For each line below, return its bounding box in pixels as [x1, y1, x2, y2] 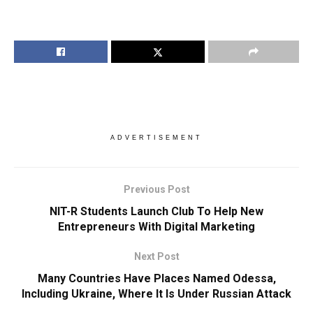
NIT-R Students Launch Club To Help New [50, 204, 263, 218]
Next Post [133, 250, 180, 262]
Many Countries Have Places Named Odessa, [37, 271, 276, 285]
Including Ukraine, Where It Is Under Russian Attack [22, 286, 291, 300]
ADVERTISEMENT [110, 133, 203, 141]
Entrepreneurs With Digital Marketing [58, 219, 255, 233]
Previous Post [123, 183, 190, 195]
